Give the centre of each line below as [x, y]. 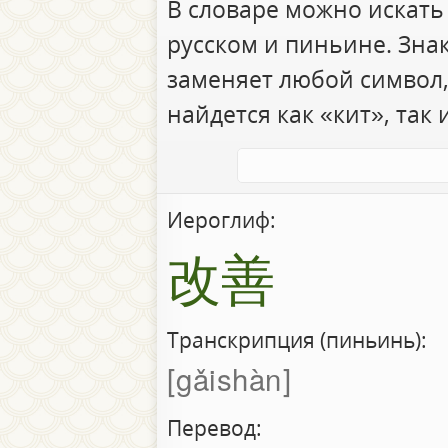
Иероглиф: [221, 219]
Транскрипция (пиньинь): [296, 340]
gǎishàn [229, 378]
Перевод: [214, 427]
